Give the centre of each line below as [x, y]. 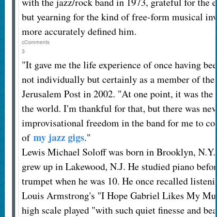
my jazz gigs [59, 137]
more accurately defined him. [79, 31]
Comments [37, 42]
